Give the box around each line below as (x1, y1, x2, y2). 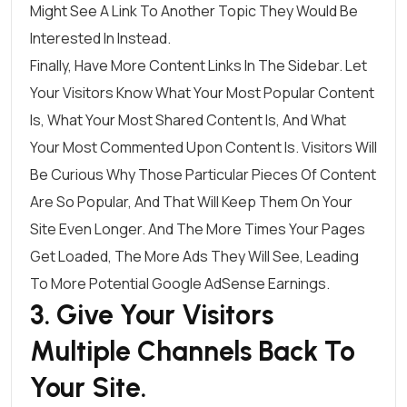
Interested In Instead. (30, 27, 171, 48)
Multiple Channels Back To (30, 333, 355, 368)
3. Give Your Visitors (30, 297, 273, 332)
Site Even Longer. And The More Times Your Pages (30, 218, 365, 239)
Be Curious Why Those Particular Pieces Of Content (30, 164, 376, 184)
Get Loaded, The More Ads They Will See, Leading (30, 245, 359, 266)
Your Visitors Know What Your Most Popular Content (30, 82, 374, 103)
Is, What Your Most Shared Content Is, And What (30, 109, 346, 130)
